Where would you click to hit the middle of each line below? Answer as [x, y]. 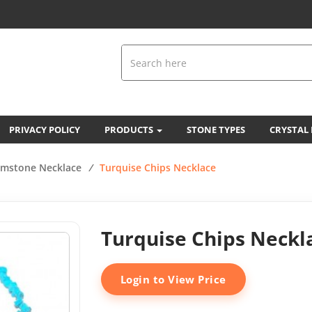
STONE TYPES [216, 130]
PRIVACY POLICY [45, 130]
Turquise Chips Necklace [158, 167]
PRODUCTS [130, 130]
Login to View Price [173, 279]
